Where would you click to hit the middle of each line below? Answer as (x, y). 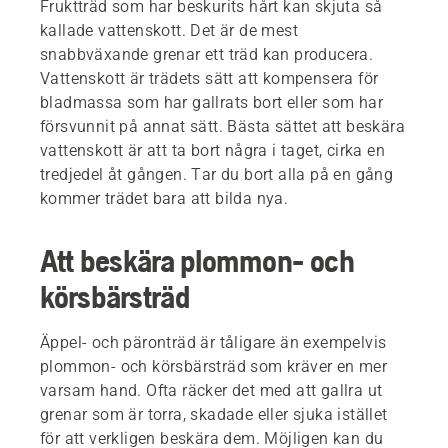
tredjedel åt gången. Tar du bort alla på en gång (217, 175)
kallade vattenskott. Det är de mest (169, 31)
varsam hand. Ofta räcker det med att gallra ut (211, 391)
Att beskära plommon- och (197, 261)
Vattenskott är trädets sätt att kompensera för (209, 79)
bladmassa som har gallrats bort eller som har (211, 103)
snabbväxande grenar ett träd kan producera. (207, 55)
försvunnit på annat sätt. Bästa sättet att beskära (222, 127)
